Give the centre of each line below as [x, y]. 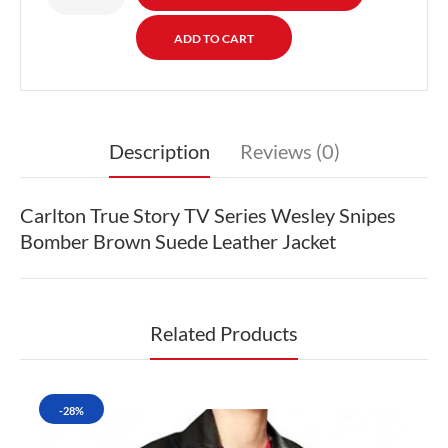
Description [159, 150]
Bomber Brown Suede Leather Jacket [178, 240]
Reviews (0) [289, 150]
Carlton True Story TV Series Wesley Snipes [208, 214]
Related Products [224, 332]
